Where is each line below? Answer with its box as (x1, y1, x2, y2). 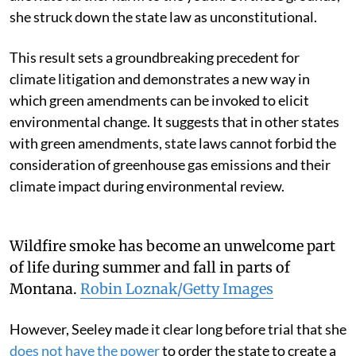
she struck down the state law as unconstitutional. (10, 7, 317, 25)
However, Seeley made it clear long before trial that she (10, 319, 346, 338)
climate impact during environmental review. (10, 176, 284, 195)
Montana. (10, 279, 77, 298)
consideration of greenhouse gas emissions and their (10, 155, 331, 173)
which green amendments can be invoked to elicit (10, 91, 309, 109)
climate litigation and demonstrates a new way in (10, 69, 310, 87)
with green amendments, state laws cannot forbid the (10, 133, 336, 152)
